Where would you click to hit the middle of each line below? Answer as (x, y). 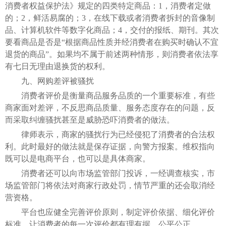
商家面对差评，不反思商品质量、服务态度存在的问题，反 (110, 107)
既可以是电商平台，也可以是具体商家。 (78, 158)
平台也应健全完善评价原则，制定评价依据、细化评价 (110, 212)
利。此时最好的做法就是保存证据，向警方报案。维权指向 (110, 146)
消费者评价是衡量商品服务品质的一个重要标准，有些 (110, 95)
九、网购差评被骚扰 (49, 81)
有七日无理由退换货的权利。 (58, 66)
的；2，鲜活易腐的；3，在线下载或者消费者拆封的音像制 (110, 18)
